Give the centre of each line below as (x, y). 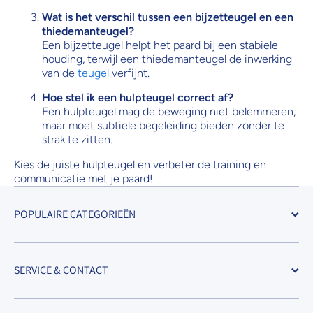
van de (58, 73)
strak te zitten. (77, 139)
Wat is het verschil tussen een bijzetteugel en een (168, 17)
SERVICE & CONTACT (61, 270)
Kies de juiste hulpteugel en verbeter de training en (140, 164)
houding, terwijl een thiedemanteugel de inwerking (167, 59)
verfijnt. (129, 73)
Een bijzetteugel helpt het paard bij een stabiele (160, 45)
